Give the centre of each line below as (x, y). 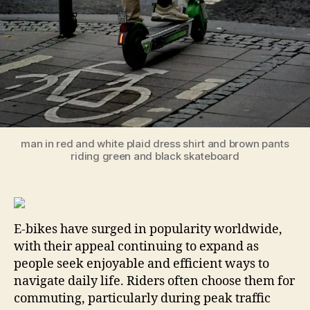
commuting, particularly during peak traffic (142, 299)
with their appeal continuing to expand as (136, 247)
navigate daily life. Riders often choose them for (154, 282)
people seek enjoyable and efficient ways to (142, 264)
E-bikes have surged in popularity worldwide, (148, 230)
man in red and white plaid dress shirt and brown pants (155, 144)
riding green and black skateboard (155, 156)
